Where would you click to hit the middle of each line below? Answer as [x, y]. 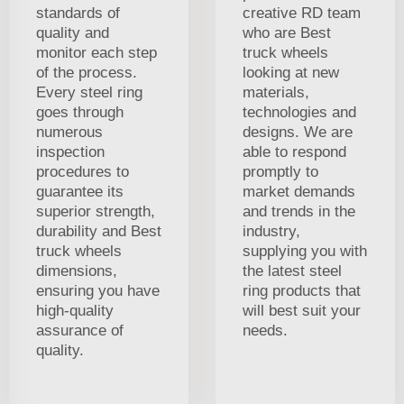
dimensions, [77, 271]
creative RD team [302, 13]
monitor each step [96, 52]
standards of [78, 13]
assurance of [80, 330]
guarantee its [80, 191]
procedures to [83, 171]
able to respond [294, 151]
